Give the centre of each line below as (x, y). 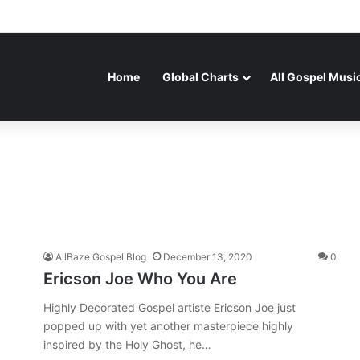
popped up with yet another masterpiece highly (168, 326)
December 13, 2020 (208, 257)
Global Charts (200, 77)
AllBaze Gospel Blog (101, 257)
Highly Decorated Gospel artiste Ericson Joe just (170, 307)
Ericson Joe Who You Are (140, 279)
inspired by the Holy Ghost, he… (127, 344)
